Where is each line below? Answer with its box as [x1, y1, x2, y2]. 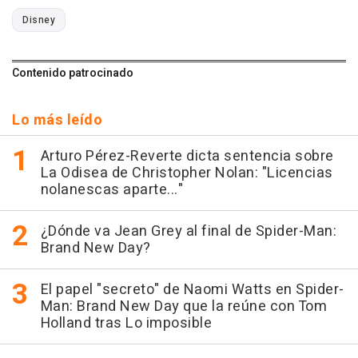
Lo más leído [12, 109, 102, 132]
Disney [22, 13, 55, 28]
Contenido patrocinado [12, 65, 133, 82]
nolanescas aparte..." [40, 179, 183, 201]
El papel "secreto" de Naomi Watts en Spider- [40, 279, 344, 301]
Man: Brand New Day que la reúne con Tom [40, 296, 327, 318]
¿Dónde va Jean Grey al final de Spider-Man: [40, 221, 336, 243]
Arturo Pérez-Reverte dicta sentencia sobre [40, 145, 334, 168]
